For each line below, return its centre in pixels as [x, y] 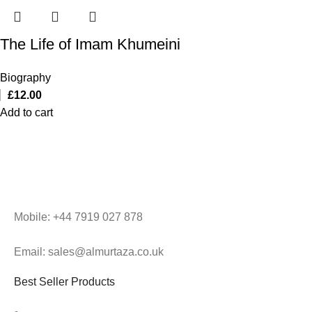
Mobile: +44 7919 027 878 [78, 217]
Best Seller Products [64, 281]
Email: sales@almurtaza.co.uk [89, 251]
